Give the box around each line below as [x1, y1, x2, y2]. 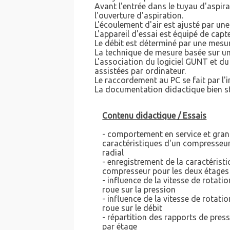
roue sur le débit [102, 203, 163, 213]
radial [102, 148, 124, 158]
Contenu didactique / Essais [102, 111, 207, 121]
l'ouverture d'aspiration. [94, 11, 184, 21]
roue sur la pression [102, 185, 176, 195]
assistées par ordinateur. [94, 66, 186, 76]
